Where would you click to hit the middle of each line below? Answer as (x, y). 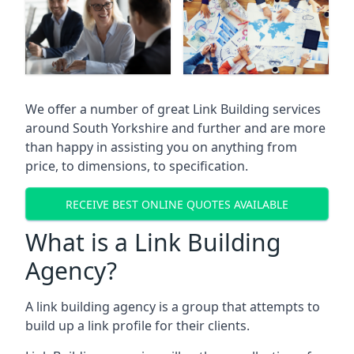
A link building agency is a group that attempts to (173, 307)
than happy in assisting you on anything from (161, 147)
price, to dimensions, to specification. (137, 166)
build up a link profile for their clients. (137, 326)
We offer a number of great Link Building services (173, 109)
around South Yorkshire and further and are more (175, 128)
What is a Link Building (153, 243)
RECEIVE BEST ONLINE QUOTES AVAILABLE (177, 204)
